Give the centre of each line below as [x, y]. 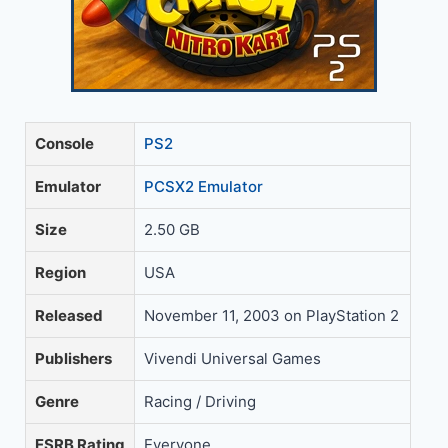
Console [64, 143]
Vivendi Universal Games [232, 358]
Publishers [73, 358]
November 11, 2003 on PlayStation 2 [271, 315]
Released [69, 315]
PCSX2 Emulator [203, 186]
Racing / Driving [200, 401]
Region [60, 272]
